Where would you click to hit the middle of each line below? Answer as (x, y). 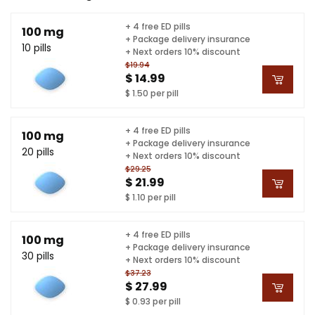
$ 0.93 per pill (153, 301)
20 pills (38, 152)
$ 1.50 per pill (152, 93)
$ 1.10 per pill (150, 197)
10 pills (37, 47)
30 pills (38, 256)
